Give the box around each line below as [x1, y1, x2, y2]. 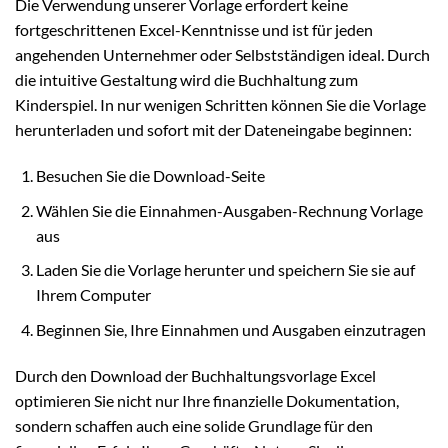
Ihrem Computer [35, 285, 151, 305]
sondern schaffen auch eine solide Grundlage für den [15, 415, 373, 435]
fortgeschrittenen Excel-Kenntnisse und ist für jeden [15, 20, 373, 40]
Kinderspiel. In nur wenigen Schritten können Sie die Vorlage [15, 95, 426, 115]
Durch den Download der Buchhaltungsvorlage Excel [15, 365, 376, 385]
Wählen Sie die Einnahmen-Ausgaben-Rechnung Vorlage [35, 200, 423, 220]
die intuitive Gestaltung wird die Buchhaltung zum [15, 70, 358, 90]
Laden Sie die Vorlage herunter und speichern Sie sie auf [35, 260, 415, 280]
